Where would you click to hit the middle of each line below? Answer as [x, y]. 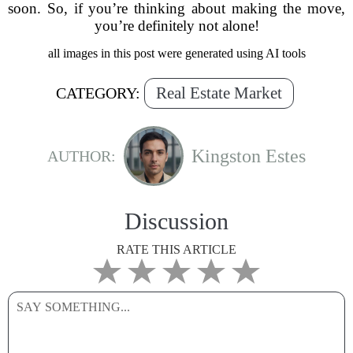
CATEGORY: [98, 93]
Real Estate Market [219, 93]
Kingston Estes [249, 156]
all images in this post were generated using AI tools [176, 53]
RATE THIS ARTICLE [176, 249]
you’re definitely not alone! [176, 26]
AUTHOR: [82, 156]
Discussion [176, 221]
